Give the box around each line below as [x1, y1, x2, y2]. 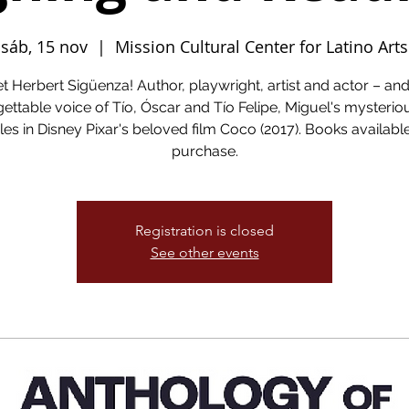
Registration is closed [135, 222, 274, 239]
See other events [150, 244, 259, 261]
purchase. [171, 142, 238, 160]
